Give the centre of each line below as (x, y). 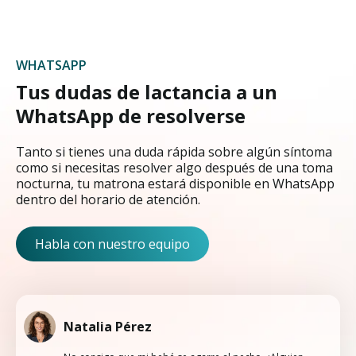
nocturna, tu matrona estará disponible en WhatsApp (175, 183)
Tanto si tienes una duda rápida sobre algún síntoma (174, 151)
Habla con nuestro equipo (112, 244)
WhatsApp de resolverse (131, 115)
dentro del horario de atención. (108, 199)
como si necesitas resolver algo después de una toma (174, 167)
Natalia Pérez (108, 326)
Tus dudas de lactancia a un (147, 91)
